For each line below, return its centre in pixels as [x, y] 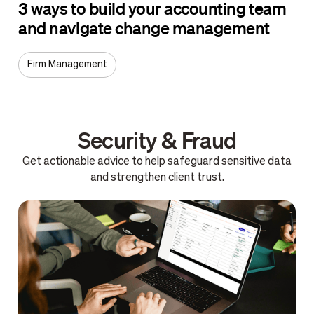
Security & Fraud [157, 140]
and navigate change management [144, 27]
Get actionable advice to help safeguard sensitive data [157, 162]
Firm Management [68, 65]
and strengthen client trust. [157, 178]
